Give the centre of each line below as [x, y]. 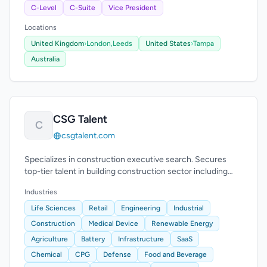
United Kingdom [58, 44]
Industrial [189, 208]
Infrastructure [141, 239]
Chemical [46, 254]
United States [168, 44]
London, [100, 44]
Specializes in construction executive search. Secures [125, 159]
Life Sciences [53, 208]
